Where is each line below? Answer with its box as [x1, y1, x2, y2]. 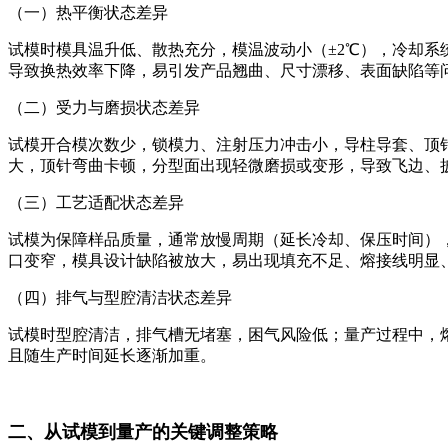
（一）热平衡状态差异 [8, 3, 168, 21]
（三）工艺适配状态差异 [8, 193, 184, 211]
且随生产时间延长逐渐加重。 [8, 346, 216, 364]
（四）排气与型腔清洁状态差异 [8, 288, 232, 306]
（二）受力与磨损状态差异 [8, 98, 200, 116]
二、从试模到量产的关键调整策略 [8, 421, 278, 442]
